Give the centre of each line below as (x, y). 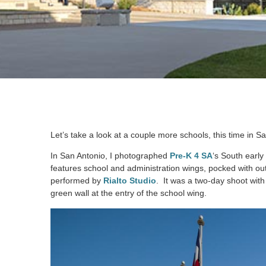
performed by (77, 181)
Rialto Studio (130, 181)
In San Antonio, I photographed (110, 156)
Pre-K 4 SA (191, 156)
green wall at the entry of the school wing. (129, 193)
